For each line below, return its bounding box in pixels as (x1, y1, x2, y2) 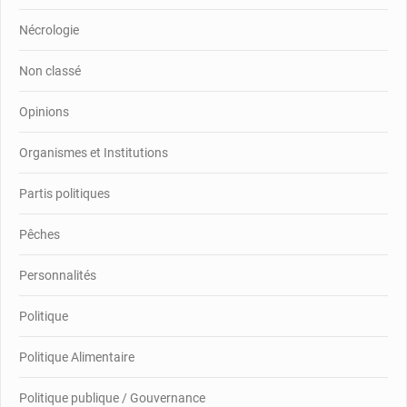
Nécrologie (19, 22, 79, 37)
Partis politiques (19, 185, 110, 201)
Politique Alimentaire (19, 349, 134, 364)
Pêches (19, 226, 60, 242)
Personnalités (19, 267, 96, 283)
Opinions (19, 104, 69, 119)
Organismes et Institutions (19, 144, 168, 160)
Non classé (19, 63, 81, 78)
